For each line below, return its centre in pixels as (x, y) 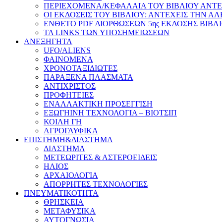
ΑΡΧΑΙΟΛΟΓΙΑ (71, 175)
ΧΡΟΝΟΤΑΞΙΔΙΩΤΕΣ (81, 68)
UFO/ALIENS (67, 50)
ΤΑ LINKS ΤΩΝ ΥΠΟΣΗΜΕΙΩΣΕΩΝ (107, 32)
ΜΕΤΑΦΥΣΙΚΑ (70, 211)
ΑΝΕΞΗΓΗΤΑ (48, 41)
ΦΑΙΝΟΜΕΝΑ (68, 59)
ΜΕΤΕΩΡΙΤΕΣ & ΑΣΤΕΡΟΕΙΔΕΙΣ (100, 157)
